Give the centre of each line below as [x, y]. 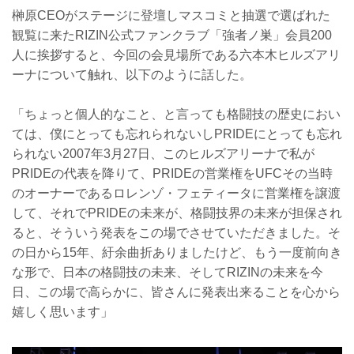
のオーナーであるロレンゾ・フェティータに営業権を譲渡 [176, 194]
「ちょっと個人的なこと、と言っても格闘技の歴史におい [176, 115]
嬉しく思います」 [62, 312]
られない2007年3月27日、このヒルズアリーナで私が [163, 154]
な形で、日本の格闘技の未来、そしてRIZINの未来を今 [168, 273]
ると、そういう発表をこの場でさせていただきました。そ [176, 233]
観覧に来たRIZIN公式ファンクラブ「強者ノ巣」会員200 [172, 35]
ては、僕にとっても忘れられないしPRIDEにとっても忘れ [177, 134]
